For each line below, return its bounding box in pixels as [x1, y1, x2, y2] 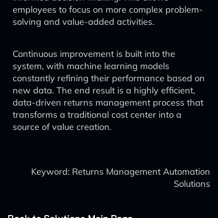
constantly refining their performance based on [13, 73, 205, 84]
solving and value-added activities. [13, 16, 154, 27]
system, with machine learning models [13, 60, 169, 72]
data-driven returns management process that [13, 97, 203, 108]
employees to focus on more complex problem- [13, 4, 203, 15]
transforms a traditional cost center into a [13, 109, 182, 120]
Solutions [174, 178, 210, 189]
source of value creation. [13, 121, 111, 132]
